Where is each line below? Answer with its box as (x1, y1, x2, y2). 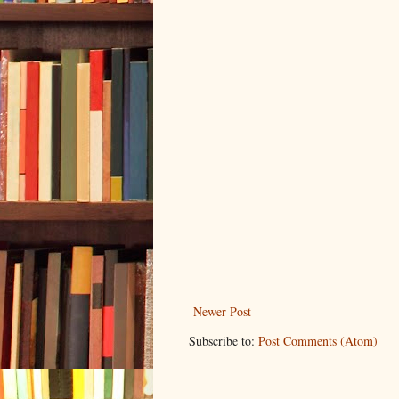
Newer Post (193, 303, 251, 321)
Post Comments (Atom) (258, 332, 378, 350)
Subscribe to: (189, 332, 258, 350)
